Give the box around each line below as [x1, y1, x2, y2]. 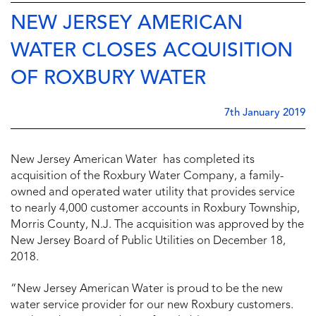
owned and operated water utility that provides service [11, 187, 295, 199]
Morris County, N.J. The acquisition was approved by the [11, 219, 304, 231]
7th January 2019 [224, 108, 305, 119]
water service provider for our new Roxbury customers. [11, 300, 293, 312]
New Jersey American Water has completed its [11, 154, 255, 166]
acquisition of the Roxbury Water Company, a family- [11, 171, 284, 183]
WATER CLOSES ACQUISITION [11, 42, 293, 62]
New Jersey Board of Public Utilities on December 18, [11, 236, 286, 248]
